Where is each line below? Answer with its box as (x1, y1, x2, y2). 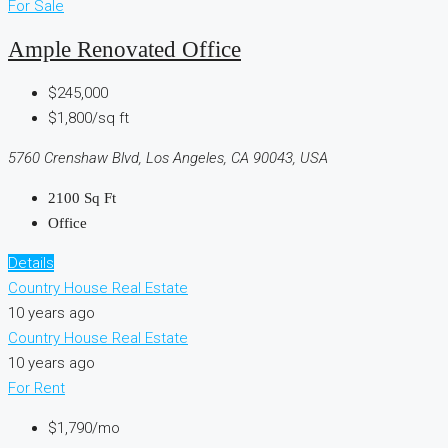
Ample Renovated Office (8, 37, 241, 63)
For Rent (8, 378, 65, 397)
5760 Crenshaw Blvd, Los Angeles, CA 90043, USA (8, 148, 328, 167)
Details (8, 253, 54, 272)
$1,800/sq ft (48, 108, 129, 127)
